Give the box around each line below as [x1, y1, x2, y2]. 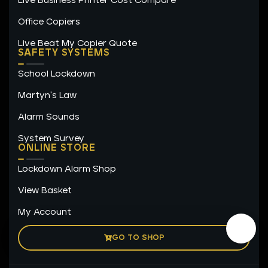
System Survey [18, 134, 84, 144]
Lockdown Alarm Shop [18, 165, 116, 174]
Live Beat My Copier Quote [18, 39, 137, 48]
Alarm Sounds [18, 112, 80, 122]
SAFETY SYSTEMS [18, 48, 109, 58]
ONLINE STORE [18, 143, 96, 153]
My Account [18, 208, 71, 217]
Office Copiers [18, 17, 80, 27]
